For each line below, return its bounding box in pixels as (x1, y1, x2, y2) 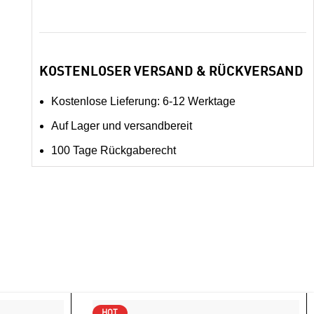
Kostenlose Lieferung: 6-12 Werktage (50, 95, 235, 107)
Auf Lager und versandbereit (50, 120, 192, 132)
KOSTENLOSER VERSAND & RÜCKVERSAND (39, 65, 303, 78)
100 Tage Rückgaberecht (50, 144, 176, 156)
